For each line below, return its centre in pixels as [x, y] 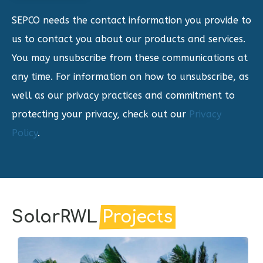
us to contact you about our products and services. [129, 39]
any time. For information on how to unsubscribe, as [130, 76]
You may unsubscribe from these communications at [130, 58]
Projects [137, 217]
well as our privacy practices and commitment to [123, 95]
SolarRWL [57, 217]
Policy [25, 133]
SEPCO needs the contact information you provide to [131, 20]
